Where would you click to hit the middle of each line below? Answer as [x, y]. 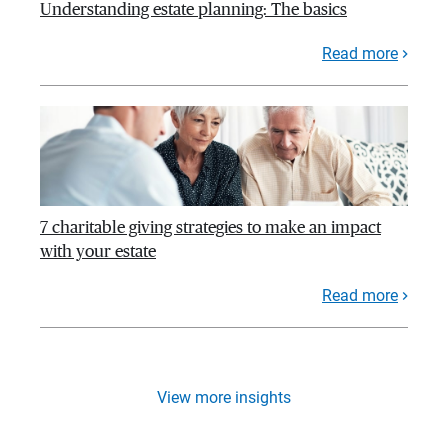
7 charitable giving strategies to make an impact [210, 228]
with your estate [98, 252]
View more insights [224, 398]
